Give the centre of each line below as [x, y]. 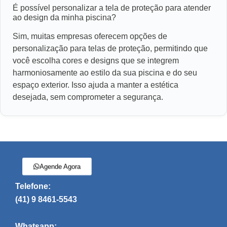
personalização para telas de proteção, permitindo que [110, 49]
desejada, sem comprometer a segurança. [88, 97]
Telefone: [33, 186]
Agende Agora [53, 167]
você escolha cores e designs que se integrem [96, 61]
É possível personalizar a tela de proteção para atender [112, 8]
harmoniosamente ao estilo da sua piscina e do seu [105, 73]
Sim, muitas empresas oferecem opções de [90, 36]
